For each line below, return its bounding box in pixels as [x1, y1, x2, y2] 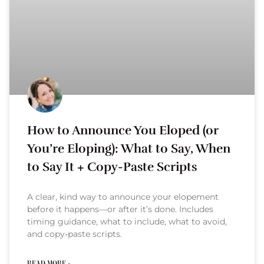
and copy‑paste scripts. [27, 228, 122, 239]
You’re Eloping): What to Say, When [27, 140, 230, 156]
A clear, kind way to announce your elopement [27, 191, 219, 202]
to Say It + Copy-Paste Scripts [27, 159, 197, 174]
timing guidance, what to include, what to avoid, [27, 216, 227, 227]
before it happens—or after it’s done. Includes [27, 203, 213, 214]
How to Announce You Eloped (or [27, 122, 219, 138]
